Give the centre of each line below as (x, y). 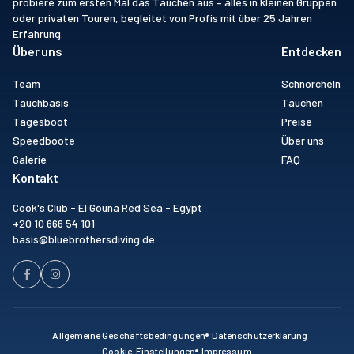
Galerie (30, 159)
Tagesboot (40, 121)
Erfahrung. (38, 34)
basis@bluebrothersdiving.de (84, 239)
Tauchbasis (41, 102)
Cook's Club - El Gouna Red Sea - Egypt (107, 207)
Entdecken (311, 51)
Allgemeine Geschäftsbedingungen (129, 335)
